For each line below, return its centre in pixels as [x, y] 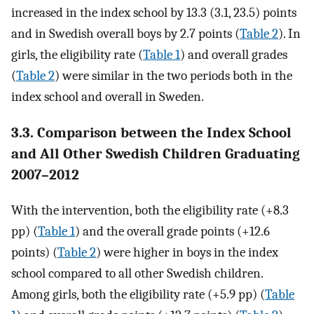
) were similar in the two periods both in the [173, 75]
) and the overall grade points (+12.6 [172, 232]
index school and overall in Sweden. [108, 96]
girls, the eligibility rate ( [77, 54]
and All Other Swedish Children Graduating [156, 153]
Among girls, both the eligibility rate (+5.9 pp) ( [138, 295]
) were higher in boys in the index [187, 253]
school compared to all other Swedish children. [137, 274]
